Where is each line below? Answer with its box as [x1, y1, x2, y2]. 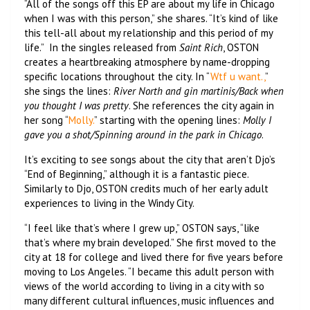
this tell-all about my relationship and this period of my [24, 26, 273, 39]
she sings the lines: [24, 84, 113, 98]
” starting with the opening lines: [94, 113, 243, 127]
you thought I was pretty [24, 98, 129, 112]
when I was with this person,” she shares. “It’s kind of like [24, 11, 278, 25]
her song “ [24, 113, 69, 127]
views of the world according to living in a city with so [24, 279, 264, 293]
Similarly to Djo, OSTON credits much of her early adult [24, 181, 268, 195]
